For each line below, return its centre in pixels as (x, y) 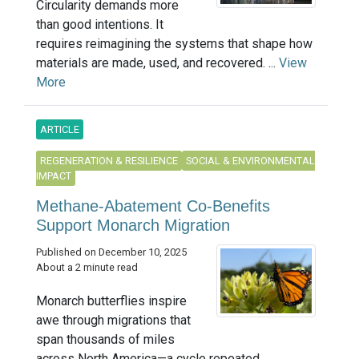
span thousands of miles (105, 339)
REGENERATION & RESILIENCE (109, 161)
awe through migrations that (113, 320)
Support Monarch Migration (133, 226)
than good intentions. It (100, 25)
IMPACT (54, 176)
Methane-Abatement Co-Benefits (153, 206)
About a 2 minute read (87, 268)
